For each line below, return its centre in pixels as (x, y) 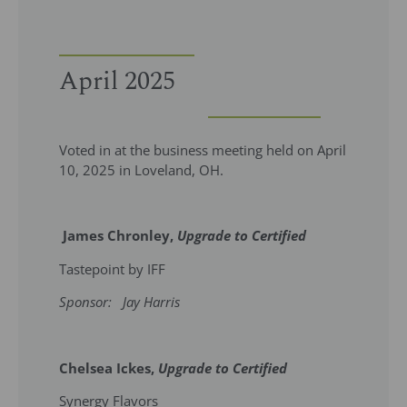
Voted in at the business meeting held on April (203, 149)
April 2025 (117, 81)
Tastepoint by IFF (112, 268)
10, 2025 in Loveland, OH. (143, 169)
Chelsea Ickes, (109, 367)
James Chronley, (120, 236)
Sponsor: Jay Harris (119, 302)
